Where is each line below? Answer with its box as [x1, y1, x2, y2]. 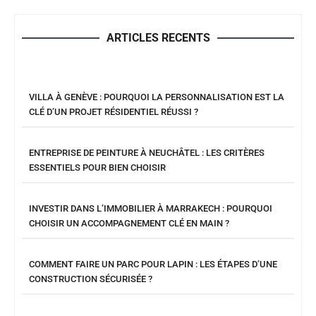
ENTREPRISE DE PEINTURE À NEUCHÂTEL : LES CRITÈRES [29, 147, 265, 158]
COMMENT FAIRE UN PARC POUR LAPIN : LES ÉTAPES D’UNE [29, 259, 277, 269]
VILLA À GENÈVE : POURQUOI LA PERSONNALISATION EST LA [29, 92, 284, 102]
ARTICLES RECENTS [106, 31, 210, 44]
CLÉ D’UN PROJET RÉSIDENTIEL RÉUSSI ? [29, 107, 198, 117]
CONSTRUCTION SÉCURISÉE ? [29, 274, 152, 284]
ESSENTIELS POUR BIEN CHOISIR [29, 162, 166, 173]
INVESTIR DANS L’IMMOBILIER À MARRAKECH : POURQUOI [29, 203, 272, 214]
